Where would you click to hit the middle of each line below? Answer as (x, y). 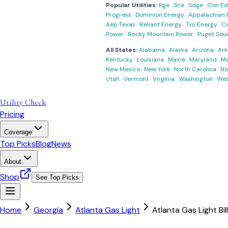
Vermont (136, 79)
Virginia (164, 79)
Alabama (152, 50)
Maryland (203, 60)
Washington (196, 79)
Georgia (48, 210)
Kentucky (119, 60)
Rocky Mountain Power (161, 34)
